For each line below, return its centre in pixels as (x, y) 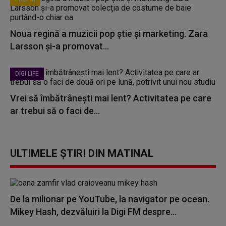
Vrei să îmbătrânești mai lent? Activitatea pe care (111, 98)
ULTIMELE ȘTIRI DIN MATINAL (82, 153)
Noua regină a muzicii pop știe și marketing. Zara (109, 34)
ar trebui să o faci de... (55, 111)
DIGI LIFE (27, 74)
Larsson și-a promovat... (60, 46)
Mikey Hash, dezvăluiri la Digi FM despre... (93, 212)
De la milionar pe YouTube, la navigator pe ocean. (110, 199)
